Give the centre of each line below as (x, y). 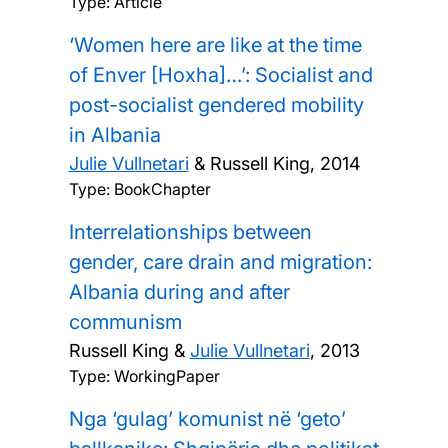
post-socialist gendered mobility (216, 104)
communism (125, 321)
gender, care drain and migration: (220, 261)
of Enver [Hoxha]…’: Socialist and (220, 74)
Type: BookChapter (139, 188)
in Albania (114, 134)
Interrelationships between (190, 231)
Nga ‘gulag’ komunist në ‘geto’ (207, 418)
